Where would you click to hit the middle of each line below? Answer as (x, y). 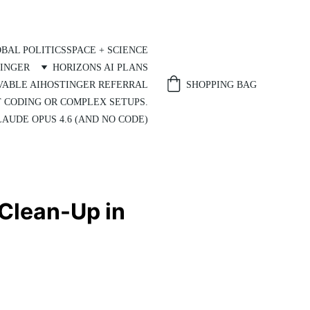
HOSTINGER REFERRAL (94, 85)
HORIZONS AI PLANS (100, 67)
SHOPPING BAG (221, 84)
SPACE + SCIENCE (107, 50)
